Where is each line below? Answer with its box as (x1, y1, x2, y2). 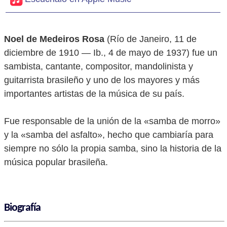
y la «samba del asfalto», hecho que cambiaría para (4, 130, 213, 140)
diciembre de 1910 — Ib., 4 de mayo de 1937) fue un (4, 48, 217, 58)
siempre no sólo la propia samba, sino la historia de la (4, 143, 221, 154)
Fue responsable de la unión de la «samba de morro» (4, 116, 220, 126)
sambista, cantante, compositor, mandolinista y (4, 61, 193, 71)
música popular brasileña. (4, 157, 108, 167)
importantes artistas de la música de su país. (4, 89, 184, 99)
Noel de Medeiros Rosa (4, 34, 104, 44)
